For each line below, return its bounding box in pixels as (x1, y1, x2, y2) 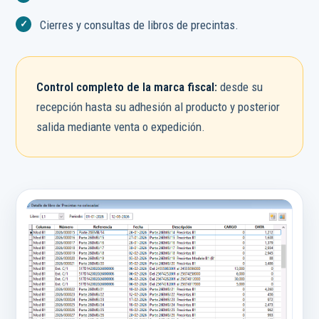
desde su (217, 80, 263, 95)
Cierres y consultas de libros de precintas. (40, 18, 239, 33)
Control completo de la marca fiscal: (36, 80, 217, 95)
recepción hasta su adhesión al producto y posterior (36, 100, 280, 115)
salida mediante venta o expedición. (36, 120, 205, 135)
